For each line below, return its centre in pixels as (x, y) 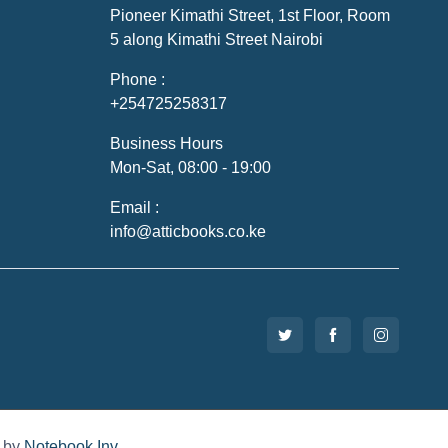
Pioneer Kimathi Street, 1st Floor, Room (250, 15)
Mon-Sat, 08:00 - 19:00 (191, 167)
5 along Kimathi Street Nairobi (217, 39)
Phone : (138, 79)
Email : (135, 207)
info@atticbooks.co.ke (188, 231)
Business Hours (167, 143)
